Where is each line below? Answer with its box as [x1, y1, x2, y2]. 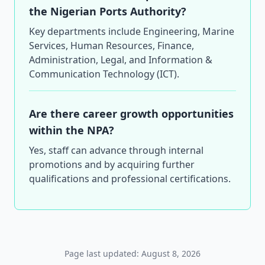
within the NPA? [29, 123, 114, 137]
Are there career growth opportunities [29, 106, 234, 121]
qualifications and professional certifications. [29, 172, 231, 185]
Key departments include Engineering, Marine [29, 25, 234, 38]
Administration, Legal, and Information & [29, 53, 212, 66]
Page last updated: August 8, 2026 [64, 248, 201, 259]
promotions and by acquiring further [29, 158, 195, 171]
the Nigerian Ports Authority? [29, 4, 186, 18]
